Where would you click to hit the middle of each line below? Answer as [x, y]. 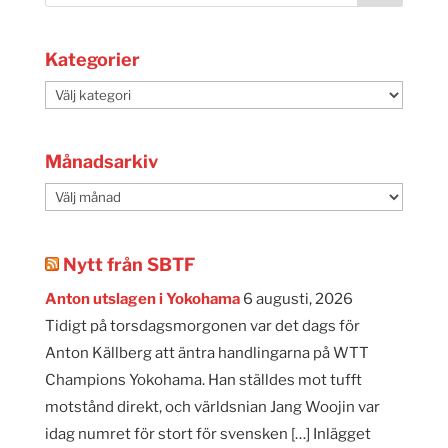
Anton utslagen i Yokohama [142, 298]
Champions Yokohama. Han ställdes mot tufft [203, 379]
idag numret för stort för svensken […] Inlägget [207, 433]
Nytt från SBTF [128, 264]
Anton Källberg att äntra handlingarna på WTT [206, 352]
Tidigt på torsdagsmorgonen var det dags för [202, 325]
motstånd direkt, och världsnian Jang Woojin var [212, 406]
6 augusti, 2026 [297, 298]
